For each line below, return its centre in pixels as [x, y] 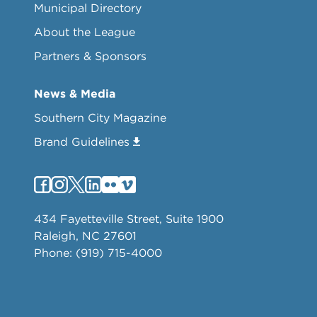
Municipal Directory [88, 8]
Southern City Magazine [100, 117]
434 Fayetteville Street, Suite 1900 [129, 218]
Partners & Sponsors [90, 56]
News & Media [75, 93]
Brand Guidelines [82, 142]
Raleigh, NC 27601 [85, 235]
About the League [85, 32]
